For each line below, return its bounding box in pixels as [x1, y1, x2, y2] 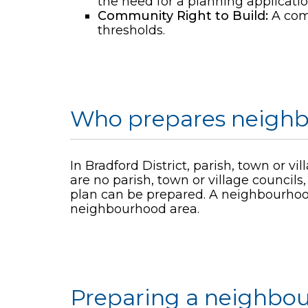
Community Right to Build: [98, 8, 268, 23]
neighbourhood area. [70, 201, 199, 216]
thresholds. [98, 23, 165, 38]
